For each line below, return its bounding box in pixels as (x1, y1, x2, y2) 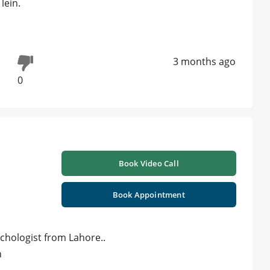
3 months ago (173, 55, 236, 69)
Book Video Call (118, 158, 179, 169)
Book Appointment (112, 189, 185, 201)
